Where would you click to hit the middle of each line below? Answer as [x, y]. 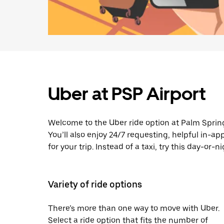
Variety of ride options [95, 184]
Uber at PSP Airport [127, 94]
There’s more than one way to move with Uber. [134, 208]
